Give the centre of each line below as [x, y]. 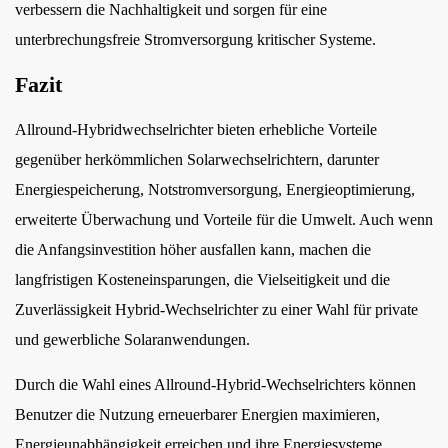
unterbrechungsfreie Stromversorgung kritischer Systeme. [195, 39]
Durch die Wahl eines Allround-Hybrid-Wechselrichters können [215, 384]
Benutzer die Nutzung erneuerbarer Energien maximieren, [197, 414]
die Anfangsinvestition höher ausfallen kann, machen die [193, 249]
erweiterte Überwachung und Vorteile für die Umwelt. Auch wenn [224, 219]
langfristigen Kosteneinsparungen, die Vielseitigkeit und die [202, 279]
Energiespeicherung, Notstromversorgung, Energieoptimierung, [215, 189]
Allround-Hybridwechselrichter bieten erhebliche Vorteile [196, 129]
